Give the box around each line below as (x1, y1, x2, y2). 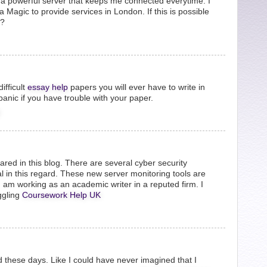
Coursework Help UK (22, 190, 101, 200)
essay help (27, 82, 68, 92)
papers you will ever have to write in (68, 82, 205, 92)
